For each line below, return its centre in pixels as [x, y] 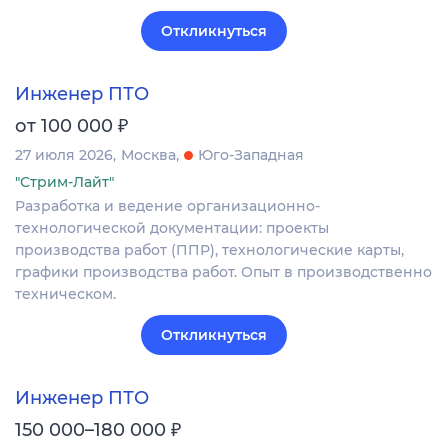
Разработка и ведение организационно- [167, 205]
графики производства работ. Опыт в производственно [223, 271]
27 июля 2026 [64, 154]
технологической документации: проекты [172, 227]
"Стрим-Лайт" [64, 181]
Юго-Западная [251, 154]
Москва [148, 154]
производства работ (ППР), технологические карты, [209, 249]
